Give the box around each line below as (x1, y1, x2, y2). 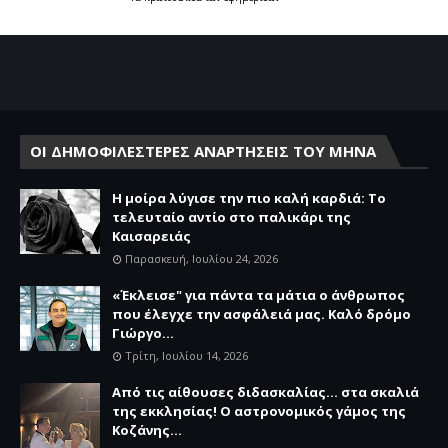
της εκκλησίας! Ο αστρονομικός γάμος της (112, 402, 406, 420)
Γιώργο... (112, 324, 174, 342)
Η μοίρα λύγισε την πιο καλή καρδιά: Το (112, 189, 386, 207)
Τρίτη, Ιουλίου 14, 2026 (125, 348, 248, 363)
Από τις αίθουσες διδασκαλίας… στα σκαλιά (112, 383, 419, 401)
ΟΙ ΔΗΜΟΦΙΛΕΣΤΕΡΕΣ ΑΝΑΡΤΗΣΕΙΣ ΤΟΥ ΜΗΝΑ (30, 141, 376, 161)
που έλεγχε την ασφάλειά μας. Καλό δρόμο (112, 305, 411, 323)
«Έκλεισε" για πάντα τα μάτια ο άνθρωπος (112, 286, 405, 304)
